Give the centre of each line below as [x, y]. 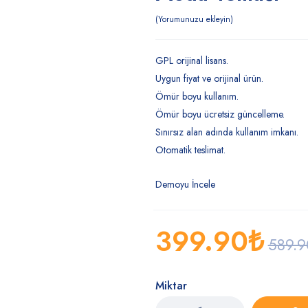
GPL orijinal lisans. [191, 60]
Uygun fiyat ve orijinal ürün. [209, 78]
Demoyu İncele [185, 184]
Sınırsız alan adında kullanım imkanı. [227, 132]
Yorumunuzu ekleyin [194, 19]
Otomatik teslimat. [190, 150]
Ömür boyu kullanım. [197, 96]
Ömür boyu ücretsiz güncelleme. [220, 114]
